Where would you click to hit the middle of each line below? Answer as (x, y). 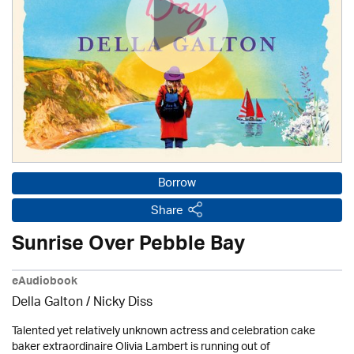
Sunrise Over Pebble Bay (128, 247)
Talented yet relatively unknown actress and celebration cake (164, 331)
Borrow (177, 184)
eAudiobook (45, 283)
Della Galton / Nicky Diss (82, 303)
